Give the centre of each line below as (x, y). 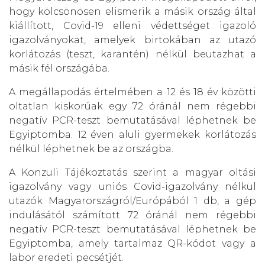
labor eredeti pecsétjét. (66, 257)
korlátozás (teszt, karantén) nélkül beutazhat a (132, 54)
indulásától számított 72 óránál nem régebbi (132, 215)
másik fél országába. (59, 68)
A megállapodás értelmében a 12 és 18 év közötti (132, 92)
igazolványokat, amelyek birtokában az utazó (132, 40)
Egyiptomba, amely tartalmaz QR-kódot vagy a (132, 243)
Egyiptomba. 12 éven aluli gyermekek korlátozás (132, 134)
